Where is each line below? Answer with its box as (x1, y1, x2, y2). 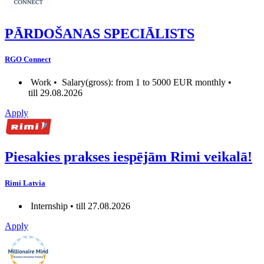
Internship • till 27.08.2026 (28, 200, 130, 211)
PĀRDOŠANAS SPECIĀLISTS (5, 26, 194, 42)
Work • (28, 77, 60, 88)
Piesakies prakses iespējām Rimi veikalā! (5, 149, 252, 165)
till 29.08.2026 (28, 88, 82, 98)
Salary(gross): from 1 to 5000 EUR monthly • (60, 77, 232, 88)
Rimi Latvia (5, 178, 45, 187)
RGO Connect (5, 55, 51, 64)
